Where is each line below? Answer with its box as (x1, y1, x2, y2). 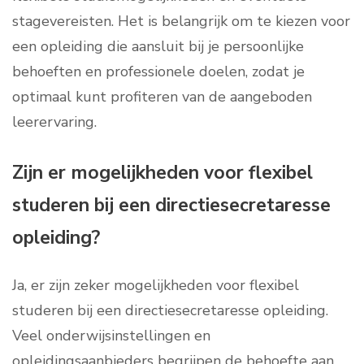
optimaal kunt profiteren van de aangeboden (12, 87, 312, 107)
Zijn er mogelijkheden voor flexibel (12, 160, 313, 186)
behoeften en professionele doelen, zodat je (12, 62, 305, 82)
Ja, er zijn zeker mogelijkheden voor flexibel (12, 275, 299, 296)
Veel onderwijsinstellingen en (12, 326, 210, 346)
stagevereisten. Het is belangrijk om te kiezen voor (12, 11, 350, 32)
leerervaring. (12, 112, 97, 132)
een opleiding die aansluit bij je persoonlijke (12, 37, 304, 57)
